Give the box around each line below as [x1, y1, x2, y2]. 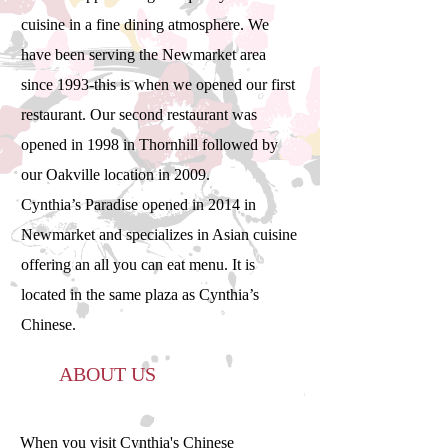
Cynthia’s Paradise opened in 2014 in [21, 196, 256, 213]
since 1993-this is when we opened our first [21, 76, 295, 93]
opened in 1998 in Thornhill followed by [21, 136, 278, 153]
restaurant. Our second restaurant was [21, 106, 257, 123]
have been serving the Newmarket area [21, 46, 266, 63]
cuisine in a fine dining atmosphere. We [21, 16, 269, 33]
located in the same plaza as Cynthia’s [21, 286, 259, 303]
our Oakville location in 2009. [21, 166, 210, 183]
